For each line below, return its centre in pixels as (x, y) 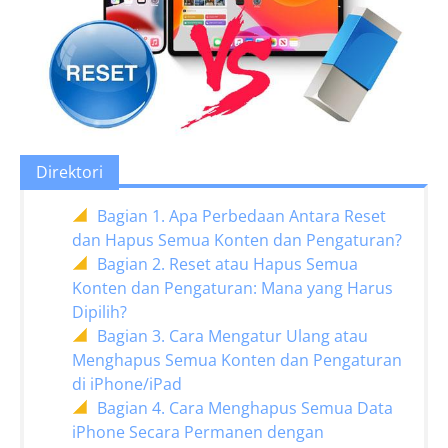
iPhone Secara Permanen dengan (198, 432)
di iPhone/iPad (127, 384)
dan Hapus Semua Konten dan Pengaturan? (237, 240)
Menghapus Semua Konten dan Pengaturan (237, 360)
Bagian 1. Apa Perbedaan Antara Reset (241, 216)
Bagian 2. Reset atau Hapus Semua (227, 264)
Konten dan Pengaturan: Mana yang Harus (232, 288)
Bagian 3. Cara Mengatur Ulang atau (232, 336)
